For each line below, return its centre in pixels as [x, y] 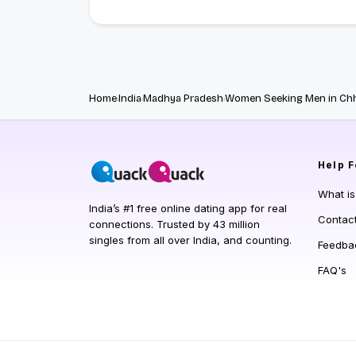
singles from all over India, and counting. [190, 240]
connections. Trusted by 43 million [174, 224]
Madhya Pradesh [183, 99]
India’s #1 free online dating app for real [188, 209]
